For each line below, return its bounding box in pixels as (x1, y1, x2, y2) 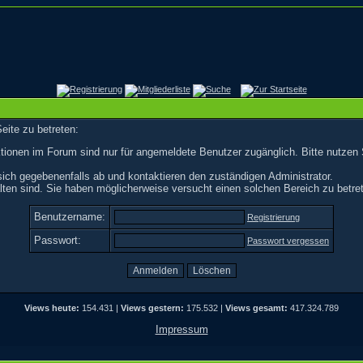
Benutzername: (34, 211, 105, 223)
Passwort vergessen (247, 236, 329, 246)
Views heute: (24, 303, 79, 313)
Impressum (155, 323, 208, 335)
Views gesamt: (225, 303, 288, 313)
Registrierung (247, 212, 300, 222)
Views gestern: (121, 303, 184, 313)
